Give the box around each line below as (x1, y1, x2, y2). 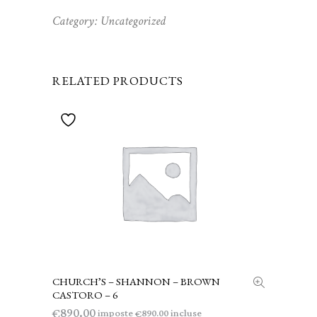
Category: (52, 13, 100, 30)
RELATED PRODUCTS (52, 73, 183, 89)
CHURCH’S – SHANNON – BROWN (52, 275, 220, 289)
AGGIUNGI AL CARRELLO (92, 275, 202, 286)
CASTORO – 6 (52, 288, 117, 302)
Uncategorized (100, 13, 166, 30)
